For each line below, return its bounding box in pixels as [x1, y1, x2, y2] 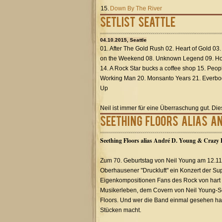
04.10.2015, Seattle [100, 37, 147, 43]
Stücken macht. [100, 207, 141, 214]
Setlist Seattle [100, 14, 175, 28]
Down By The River [110, 5, 162, 12]
